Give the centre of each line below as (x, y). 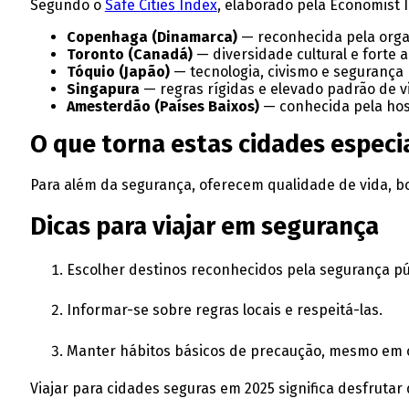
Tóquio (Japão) (118, 72)
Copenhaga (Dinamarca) (152, 37)
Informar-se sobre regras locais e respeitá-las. (224, 310)
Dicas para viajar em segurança (204, 227)
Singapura (103, 89)
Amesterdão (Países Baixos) (163, 107)
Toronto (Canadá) (129, 55)
